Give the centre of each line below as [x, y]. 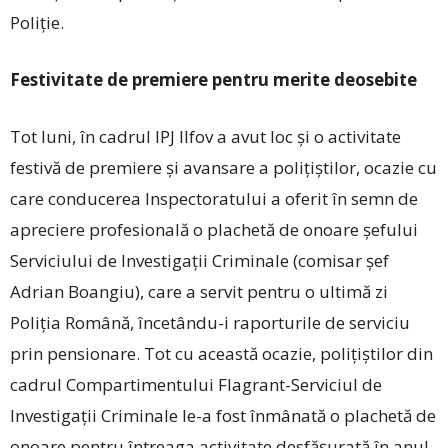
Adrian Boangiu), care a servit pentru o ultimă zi [199, 291]
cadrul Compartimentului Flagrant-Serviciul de [196, 384]
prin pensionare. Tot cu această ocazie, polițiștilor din [221, 353]
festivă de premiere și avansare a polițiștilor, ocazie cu [223, 167]
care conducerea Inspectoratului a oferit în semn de [214, 198]
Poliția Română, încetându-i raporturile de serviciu [210, 322]
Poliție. [37, 22]
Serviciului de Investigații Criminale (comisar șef [199, 260]
